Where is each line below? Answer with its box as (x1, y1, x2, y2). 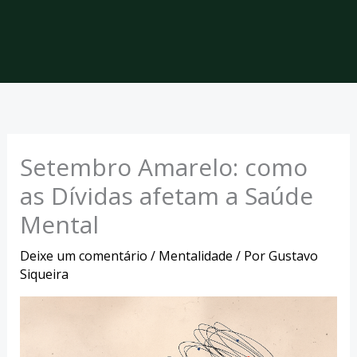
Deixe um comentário (19, 247, 147, 265)
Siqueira (19, 265, 69, 284)
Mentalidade (158, 247, 233, 265)
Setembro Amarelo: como (19, 151, 308, 184)
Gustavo (268, 247, 318, 265)
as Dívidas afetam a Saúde (19, 179, 313, 213)
